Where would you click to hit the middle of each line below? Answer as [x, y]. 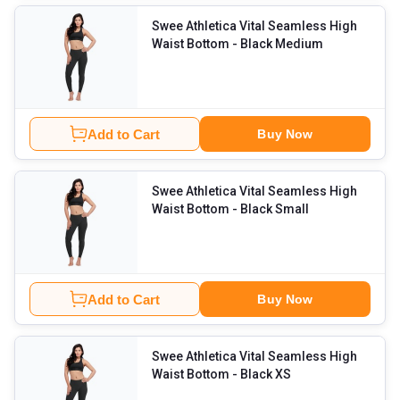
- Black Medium [300, 44]
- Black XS [283, 375]
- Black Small [292, 209]
